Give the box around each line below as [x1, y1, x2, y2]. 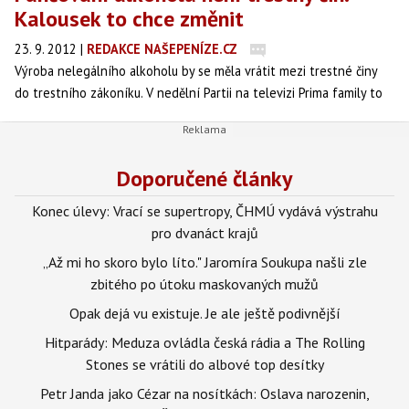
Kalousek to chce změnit [15, 5, 244, 33]
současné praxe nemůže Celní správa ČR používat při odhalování [15, 128, 377, 145]
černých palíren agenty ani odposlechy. [15, 150, 237, 167]
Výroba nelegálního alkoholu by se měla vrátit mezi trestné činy [15, 62, 377, 79]
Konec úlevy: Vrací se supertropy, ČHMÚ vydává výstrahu [31, 201, 378, 220]
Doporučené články [117, 163, 292, 193]
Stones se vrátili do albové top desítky [85, 354, 324, 373]
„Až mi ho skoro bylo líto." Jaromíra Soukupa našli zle [42, 252, 367, 271]
